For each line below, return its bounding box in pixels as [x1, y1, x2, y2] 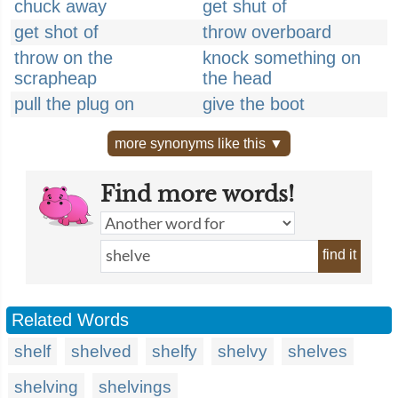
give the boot [203, 94, 305, 114]
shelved [71, 342, 131, 361]
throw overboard [203, 22, 331, 42]
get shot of [14, 22, 99, 42]
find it [322, 247, 356, 262]
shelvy [218, 342, 267, 361]
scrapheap [14, 68, 97, 88]
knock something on [203, 48, 361, 68]
